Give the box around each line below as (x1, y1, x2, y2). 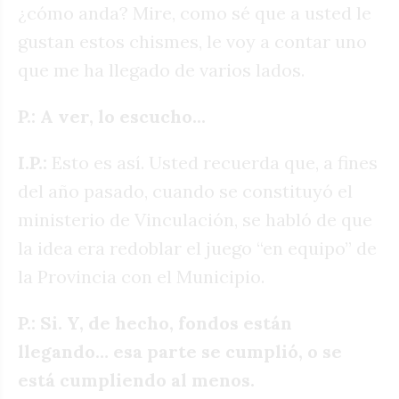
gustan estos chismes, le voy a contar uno (18, 29, 367, 53)
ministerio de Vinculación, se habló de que (18, 208, 372, 231)
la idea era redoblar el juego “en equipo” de (18, 236, 377, 259)
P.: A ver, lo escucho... (18, 104, 206, 127)
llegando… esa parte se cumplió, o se (18, 339, 342, 362)
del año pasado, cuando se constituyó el (18, 179, 353, 202)
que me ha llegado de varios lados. (18, 58, 305, 81)
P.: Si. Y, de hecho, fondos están (18, 311, 292, 334)
